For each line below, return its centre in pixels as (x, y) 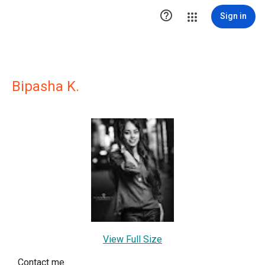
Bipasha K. (46, 86)
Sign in (233, 16)
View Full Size (132, 239)
